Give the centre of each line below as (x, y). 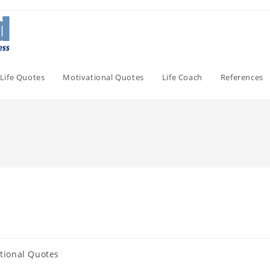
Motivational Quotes (103, 77)
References (242, 77)
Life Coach (182, 77)
